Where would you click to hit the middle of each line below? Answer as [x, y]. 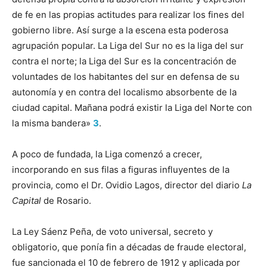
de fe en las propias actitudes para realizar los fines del [128, 14]
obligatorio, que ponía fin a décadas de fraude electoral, [129, 247]
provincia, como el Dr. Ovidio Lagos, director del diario [127, 185]
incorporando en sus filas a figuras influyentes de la [121, 169]
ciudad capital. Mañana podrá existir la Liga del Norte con [132, 107]
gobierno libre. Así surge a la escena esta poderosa [120, 30]
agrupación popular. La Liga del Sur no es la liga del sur [128, 45]
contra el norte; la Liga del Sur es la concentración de [124, 61]
